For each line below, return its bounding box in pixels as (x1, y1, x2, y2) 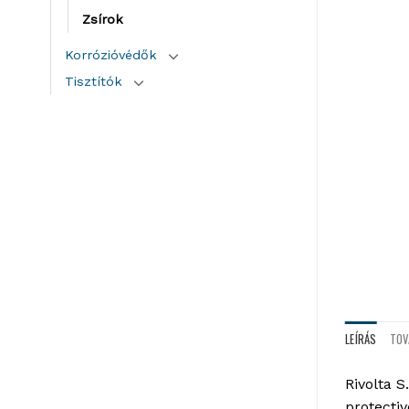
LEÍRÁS (345, 330, 377, 348)
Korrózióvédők (65, 47, 157, 62)
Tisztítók (65, 73, 122, 89)
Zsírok (82, 11, 123, 26)
